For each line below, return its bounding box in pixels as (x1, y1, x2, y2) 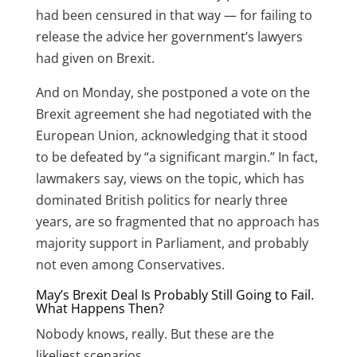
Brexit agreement (35, 105, 140, 124)
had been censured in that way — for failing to (35, 6, 312, 25)
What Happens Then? (35, 300, 164, 318)
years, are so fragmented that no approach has (35, 213, 320, 231)
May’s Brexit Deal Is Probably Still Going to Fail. (35, 286, 314, 304)
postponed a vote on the (161, 84, 310, 102)
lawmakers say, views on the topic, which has (35, 170, 304, 188)
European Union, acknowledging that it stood (35, 127, 308, 145)
